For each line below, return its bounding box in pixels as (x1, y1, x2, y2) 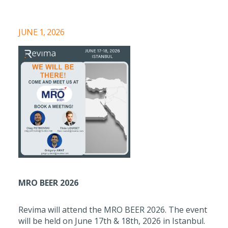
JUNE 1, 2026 (18, 26, 64, 38)
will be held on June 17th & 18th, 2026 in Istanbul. (18, 215, 205, 226)
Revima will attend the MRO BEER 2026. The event (18, 204, 207, 215)
